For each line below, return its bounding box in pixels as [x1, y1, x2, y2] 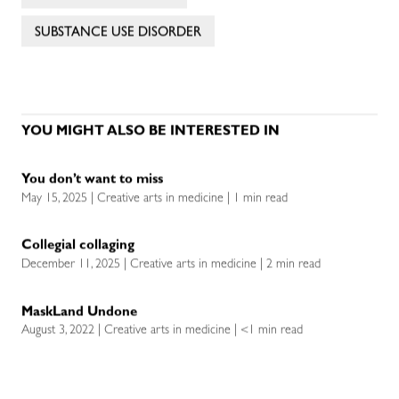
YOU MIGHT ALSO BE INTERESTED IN [21, 126, 280, 140]
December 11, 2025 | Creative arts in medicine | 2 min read [21, 258, 321, 272]
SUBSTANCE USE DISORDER [35, 27, 201, 41]
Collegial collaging [21, 240, 134, 254]
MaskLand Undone [21, 305, 137, 320]
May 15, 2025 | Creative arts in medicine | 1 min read [21, 192, 288, 206]
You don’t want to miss [21, 174, 167, 188]
